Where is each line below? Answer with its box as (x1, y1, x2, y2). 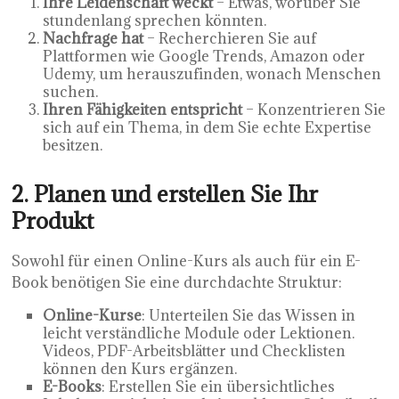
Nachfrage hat (43, 28, 144, 48)
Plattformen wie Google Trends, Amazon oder (43, 45, 366, 66)
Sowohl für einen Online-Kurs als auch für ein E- (12, 250, 362, 271)
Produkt (12, 205, 94, 235)
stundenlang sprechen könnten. (43, 10, 267, 30)
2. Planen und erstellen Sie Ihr (12, 178, 319, 208)
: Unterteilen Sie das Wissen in (142, 305, 356, 325)
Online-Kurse (43, 305, 142, 325)
